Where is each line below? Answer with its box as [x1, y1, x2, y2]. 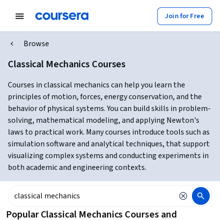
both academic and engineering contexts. [8, 162, 146, 173]
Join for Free [165, 11, 204, 21]
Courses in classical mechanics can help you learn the [8, 80, 185, 90]
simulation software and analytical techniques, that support [8, 138, 210, 149]
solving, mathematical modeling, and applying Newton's [8, 115, 199, 126]
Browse [24, 38, 49, 49]
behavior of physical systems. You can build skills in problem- [8, 103, 211, 114]
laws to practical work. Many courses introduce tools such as [8, 127, 210, 137]
